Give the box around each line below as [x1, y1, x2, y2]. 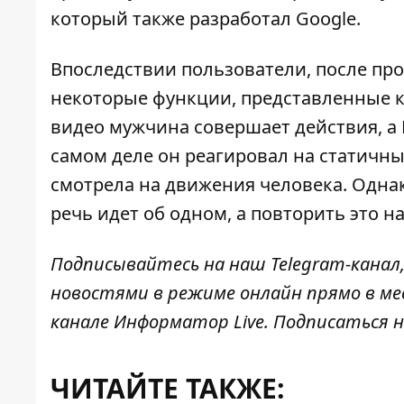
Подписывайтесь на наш [50, 252, 271, 277]
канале [50, 309, 114, 335]
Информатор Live [114, 309, 264, 335]
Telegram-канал [271, 252, 400, 277]
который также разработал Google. [50, 6, 361, 32]
